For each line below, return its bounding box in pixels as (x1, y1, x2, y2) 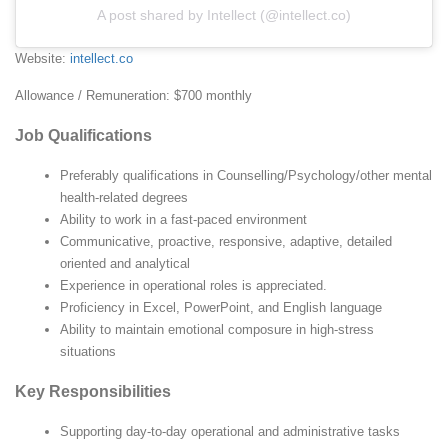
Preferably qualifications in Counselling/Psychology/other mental (60, 168, 432, 184)
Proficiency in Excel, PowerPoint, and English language (60, 300, 382, 316)
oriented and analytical (60, 256, 190, 272)
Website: (15, 51, 70, 67)
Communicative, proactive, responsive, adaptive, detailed (60, 234, 392, 250)
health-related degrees (60, 190, 188, 206)
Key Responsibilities (15, 383, 171, 401)
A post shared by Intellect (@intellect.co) (97, 7, 351, 24)
